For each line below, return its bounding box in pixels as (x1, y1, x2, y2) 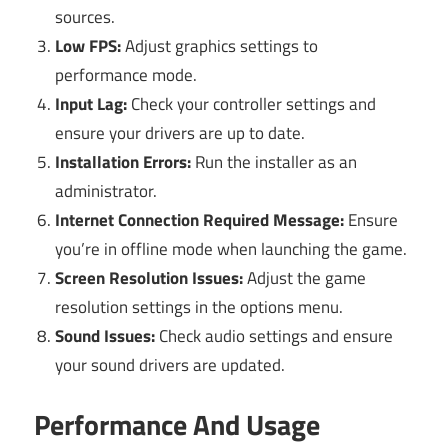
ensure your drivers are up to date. (55, 119, 306, 146)
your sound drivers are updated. (55, 351, 286, 378)
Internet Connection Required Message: (55, 206, 345, 233)
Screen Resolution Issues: (55, 264, 244, 291)
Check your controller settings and (127, 90, 377, 117)
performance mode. (55, 61, 198, 88)
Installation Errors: (55, 148, 192, 175)
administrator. (55, 177, 158, 204)
